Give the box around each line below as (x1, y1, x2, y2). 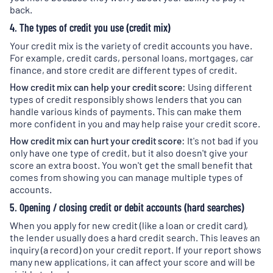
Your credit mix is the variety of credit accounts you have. (10, 40, 252, 51)
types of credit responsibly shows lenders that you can (10, 93, 242, 105)
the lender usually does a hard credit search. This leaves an (10, 232, 260, 243)
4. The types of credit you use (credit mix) (10, 21, 171, 34)
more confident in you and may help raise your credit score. (10, 118, 260, 129)
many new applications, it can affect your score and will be (10, 256, 255, 268)
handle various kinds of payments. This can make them (10, 105, 241, 117)
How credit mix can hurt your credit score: (10, 135, 187, 146)
